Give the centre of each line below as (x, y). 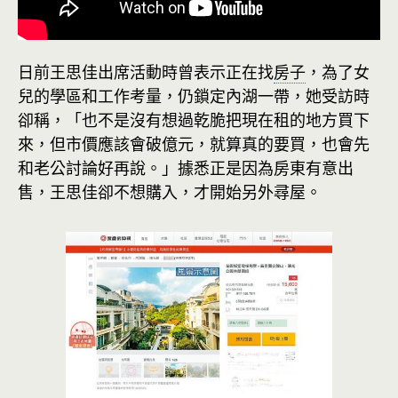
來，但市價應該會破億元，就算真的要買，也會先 (194, 144)
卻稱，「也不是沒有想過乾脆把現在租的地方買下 (194, 120)
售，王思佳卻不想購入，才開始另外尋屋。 (170, 192)
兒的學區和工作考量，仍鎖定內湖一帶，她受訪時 (194, 96)
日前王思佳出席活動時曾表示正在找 (146, 72)
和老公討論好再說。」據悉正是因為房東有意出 (186, 168)
